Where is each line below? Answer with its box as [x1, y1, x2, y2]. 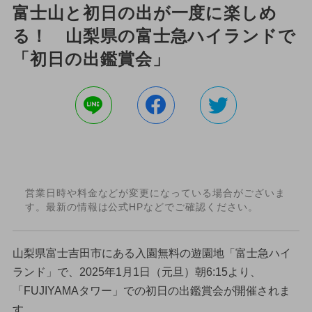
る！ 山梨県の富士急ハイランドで [12, 26, 297, 45]
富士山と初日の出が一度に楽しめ [12, 3, 278, 22]
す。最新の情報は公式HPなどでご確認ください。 [24, 201, 258, 213]
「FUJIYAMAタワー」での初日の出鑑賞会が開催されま [12, 284, 290, 297]
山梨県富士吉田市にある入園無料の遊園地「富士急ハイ [12, 247, 291, 259]
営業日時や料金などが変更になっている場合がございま [24, 187, 286, 199]
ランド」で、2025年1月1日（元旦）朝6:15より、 [12, 265, 261, 278]
